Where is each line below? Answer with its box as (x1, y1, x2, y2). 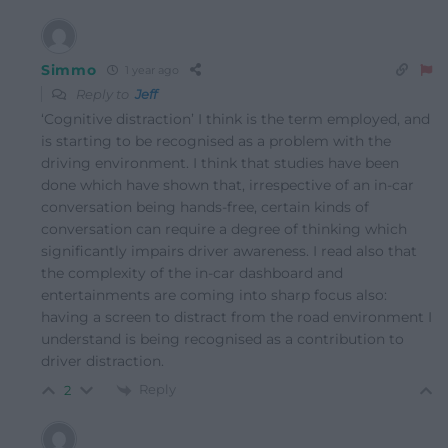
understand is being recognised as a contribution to (41, 329, 404, 348)
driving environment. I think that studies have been (41, 153, 399, 172)
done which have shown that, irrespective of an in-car (41, 175, 414, 194)
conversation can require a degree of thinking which (41, 219, 407, 238)
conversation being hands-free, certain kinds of (41, 197, 369, 216)
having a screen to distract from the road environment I (41, 307, 432, 326)
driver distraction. (41, 351, 164, 370)
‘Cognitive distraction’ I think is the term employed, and (41, 109, 430, 128)
